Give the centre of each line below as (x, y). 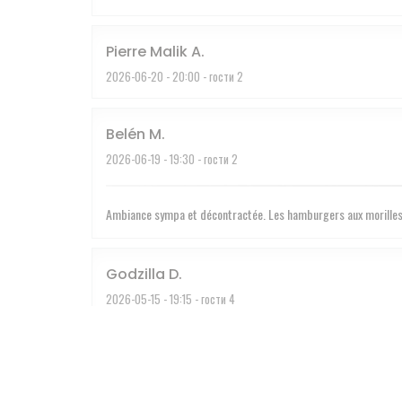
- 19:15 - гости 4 (198, 298)
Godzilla (135, 274)
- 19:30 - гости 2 (199, 158)
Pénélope (140, 356)
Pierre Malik (147, 51)
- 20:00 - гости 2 (203, 76)
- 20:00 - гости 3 (203, 381)
